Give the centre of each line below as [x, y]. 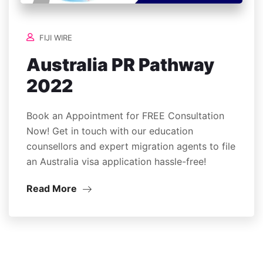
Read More [53, 189]
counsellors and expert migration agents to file [131, 146]
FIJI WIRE [56, 38]
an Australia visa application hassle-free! [116, 162]
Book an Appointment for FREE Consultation [125, 116]
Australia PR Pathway [120, 65]
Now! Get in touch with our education [110, 131]
